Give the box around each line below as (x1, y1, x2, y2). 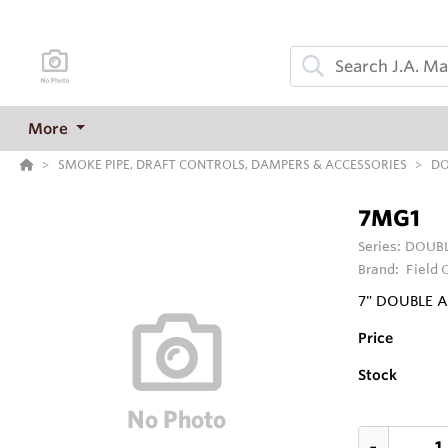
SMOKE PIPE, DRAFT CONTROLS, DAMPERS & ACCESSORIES (58, 156, 407, 173)
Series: (357, 238, 405, 255)
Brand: (357, 261, 403, 278)
